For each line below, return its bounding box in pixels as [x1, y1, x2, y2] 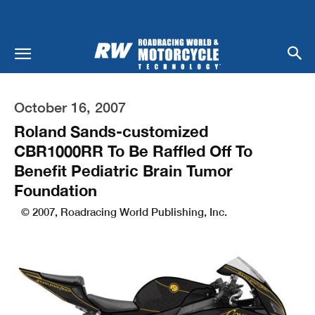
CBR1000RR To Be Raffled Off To [14, 141, 252, 160]
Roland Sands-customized [14, 122, 208, 141]
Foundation [14, 181, 97, 200]
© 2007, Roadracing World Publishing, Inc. [21, 205, 227, 218]
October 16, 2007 [14, 98, 126, 115]
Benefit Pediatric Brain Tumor [14, 161, 233, 180]
